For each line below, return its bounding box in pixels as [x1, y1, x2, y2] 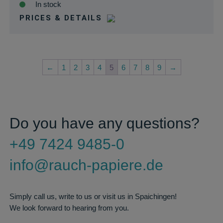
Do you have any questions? [9, 115, 200, 131]
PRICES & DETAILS [19, 13, 102, 22]
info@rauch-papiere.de [9, 157, 163, 173]
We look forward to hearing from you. [9, 204, 129, 212]
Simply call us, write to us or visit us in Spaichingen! [9, 192, 177, 201]
